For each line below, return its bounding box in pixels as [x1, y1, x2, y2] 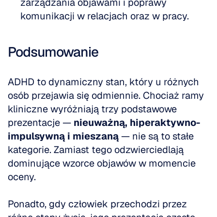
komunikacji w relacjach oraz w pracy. [20, 10, 189, 22]
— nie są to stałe [119, 130, 194, 142]
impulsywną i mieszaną [8, 130, 119, 142]
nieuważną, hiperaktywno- [74, 116, 200, 129]
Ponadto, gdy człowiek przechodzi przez [8, 198, 187, 210]
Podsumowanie [8, 43, 98, 61]
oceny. [8, 170, 38, 183]
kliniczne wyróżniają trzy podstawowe [8, 103, 177, 115]
